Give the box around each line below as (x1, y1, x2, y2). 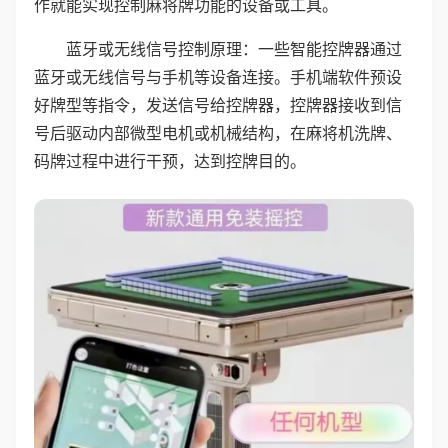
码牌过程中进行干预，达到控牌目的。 (34, 151, 306, 171)
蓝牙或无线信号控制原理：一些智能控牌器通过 (66, 39, 402, 59)
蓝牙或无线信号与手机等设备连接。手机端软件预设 (34, 67, 402, 87)
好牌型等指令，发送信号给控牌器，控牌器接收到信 (34, 95, 402, 115)
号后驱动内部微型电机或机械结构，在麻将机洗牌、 (34, 123, 402, 143)
